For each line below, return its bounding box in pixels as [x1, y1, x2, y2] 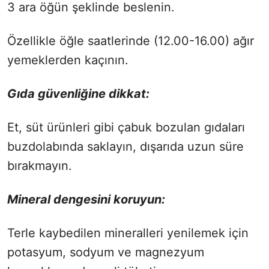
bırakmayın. [7, 159, 72, 174]
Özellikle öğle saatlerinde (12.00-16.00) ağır [7, 34, 254, 49]
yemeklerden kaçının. [7, 53, 128, 68]
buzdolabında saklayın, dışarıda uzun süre [7, 139, 244, 154]
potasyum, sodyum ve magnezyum [7, 245, 204, 260]
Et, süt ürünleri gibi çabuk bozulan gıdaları [7, 120, 245, 135]
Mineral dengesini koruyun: [7, 192, 165, 207]
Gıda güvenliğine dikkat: [7, 86, 150, 101]
